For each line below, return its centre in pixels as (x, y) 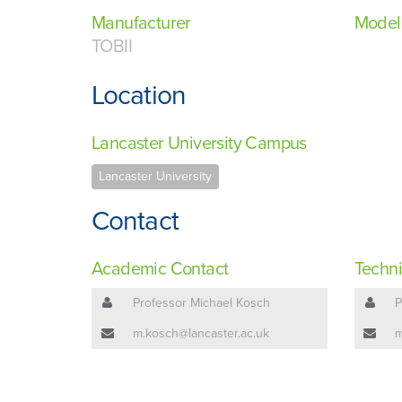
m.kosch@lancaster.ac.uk (201, 334)
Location (139, 96)
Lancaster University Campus (199, 144)
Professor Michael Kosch (201, 303)
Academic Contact (160, 270)
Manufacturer (141, 24)
